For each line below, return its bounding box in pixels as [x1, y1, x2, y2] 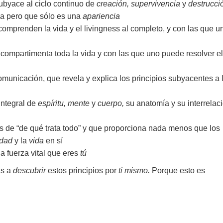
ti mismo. [118, 166, 152, 175]
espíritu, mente [38, 99, 90, 108]
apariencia [83, 12, 120, 21]
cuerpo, [98, 99, 126, 108]
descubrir [13, 166, 46, 175]
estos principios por [46, 166, 118, 175]
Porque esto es [152, 166, 205, 175]
